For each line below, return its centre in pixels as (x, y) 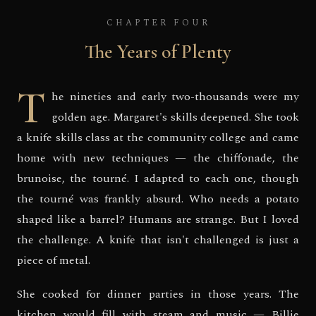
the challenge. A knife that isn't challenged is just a (158, 240)
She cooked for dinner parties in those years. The (158, 294)
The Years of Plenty (158, 52)
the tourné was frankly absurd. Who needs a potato (158, 199)
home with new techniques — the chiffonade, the (158, 158)
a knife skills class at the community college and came (158, 138)
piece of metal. (54, 261)
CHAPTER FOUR (158, 23)
